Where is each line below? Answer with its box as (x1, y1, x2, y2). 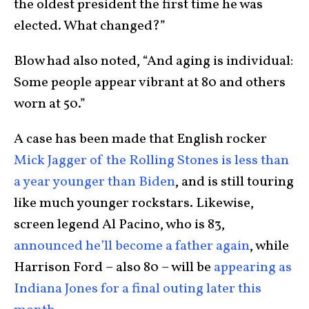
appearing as (214, 258, 292, 278)
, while (250, 237, 289, 257)
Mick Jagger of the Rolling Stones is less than (14, 151, 289, 171)
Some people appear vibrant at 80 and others (14, 73, 286, 93)
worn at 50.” (14, 94, 86, 114)
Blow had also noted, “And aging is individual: (14, 52, 293, 72)
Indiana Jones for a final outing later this (14, 279, 261, 299)
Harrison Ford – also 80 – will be (14, 258, 214, 278)
